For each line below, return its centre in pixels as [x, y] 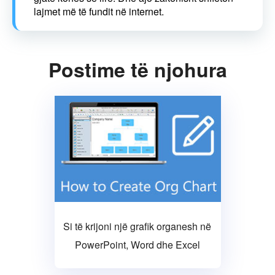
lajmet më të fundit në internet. [99, 11]
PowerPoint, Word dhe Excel [137, 244]
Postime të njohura [137, 69]
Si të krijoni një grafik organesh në [137, 226]
